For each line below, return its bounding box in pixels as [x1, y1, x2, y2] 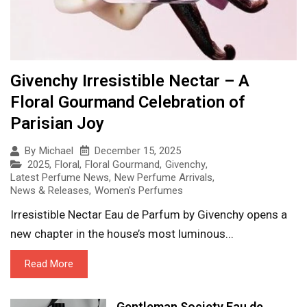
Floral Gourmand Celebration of [10, 92, 245, 112]
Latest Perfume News [10, 171, 109, 184]
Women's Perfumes [95, 184, 183, 197]
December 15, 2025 [95, 144, 181, 157]
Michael [39, 145, 73, 158]
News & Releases [10, 184, 89, 197]
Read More [25, 257, 73, 270]
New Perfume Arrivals [114, 171, 212, 184]
